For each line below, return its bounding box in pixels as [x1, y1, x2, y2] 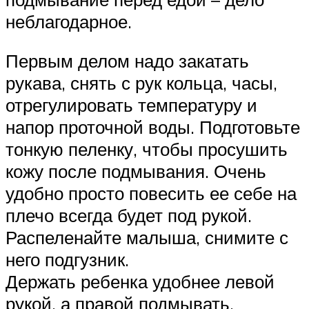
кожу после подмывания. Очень [6, 160, 266, 183]
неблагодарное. [6, 10, 132, 32]
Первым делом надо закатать [6, 50, 249, 72]
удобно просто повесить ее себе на [6, 182, 297, 205]
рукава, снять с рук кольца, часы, [6, 72, 277, 94]
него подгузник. [6, 248, 129, 271]
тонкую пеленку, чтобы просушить [6, 138, 288, 161]
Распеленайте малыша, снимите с [6, 226, 288, 249]
